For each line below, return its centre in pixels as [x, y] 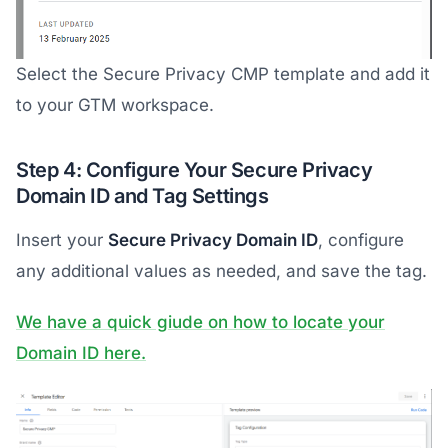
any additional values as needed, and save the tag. [221, 270]
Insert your [62, 239]
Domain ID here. [81, 352]
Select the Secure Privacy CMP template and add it [223, 73]
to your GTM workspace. [115, 104]
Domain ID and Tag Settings [142, 195]
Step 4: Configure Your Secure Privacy [194, 169]
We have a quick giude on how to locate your [200, 321]
